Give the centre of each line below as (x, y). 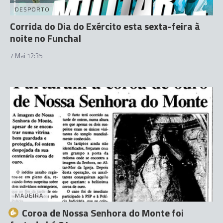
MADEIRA (29, 195)
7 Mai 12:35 (26, 56)
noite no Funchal (46, 38)
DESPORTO (32, 9)
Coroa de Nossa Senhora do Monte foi (103, 213)
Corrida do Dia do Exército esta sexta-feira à (105, 26)
